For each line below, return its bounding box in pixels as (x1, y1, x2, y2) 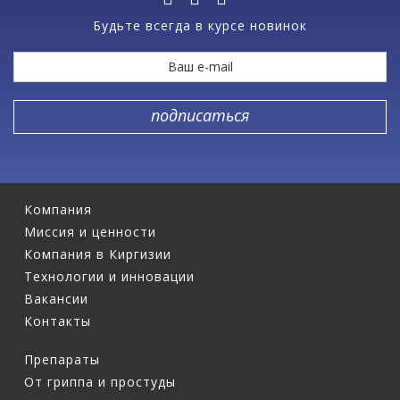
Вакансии (23, 289, 88, 307)
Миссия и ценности (23, 222, 156, 240)
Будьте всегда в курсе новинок (93, 17, 307, 34)
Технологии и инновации (23, 267, 195, 285)
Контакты (23, 312, 91, 329)
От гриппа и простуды (23, 372, 176, 390)
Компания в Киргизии (23, 245, 171, 262)
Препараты (23, 350, 100, 368)
